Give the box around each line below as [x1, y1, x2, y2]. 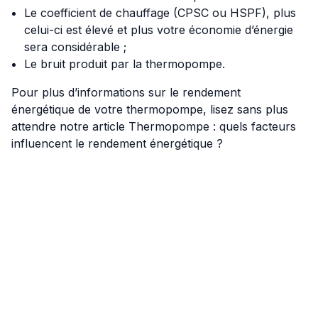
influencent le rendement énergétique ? [11, 136, 223, 151]
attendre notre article [11, 119, 128, 134]
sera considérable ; [24, 40, 126, 55]
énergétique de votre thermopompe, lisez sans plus [11, 102, 288, 117]
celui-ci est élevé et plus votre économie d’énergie [24, 23, 293, 38]
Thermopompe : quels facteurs [128, 119, 296, 134]
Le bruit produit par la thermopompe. [24, 57, 225, 72]
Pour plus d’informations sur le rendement [11, 85, 241, 100]
